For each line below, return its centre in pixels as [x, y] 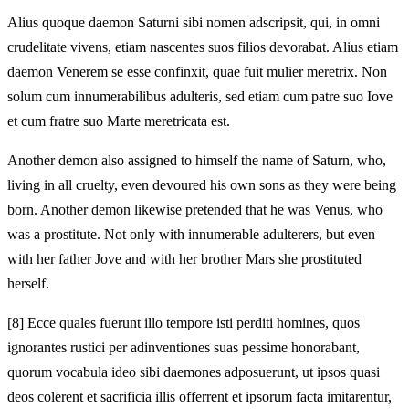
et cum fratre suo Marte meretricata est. [119, 121]
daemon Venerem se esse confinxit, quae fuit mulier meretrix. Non [197, 71]
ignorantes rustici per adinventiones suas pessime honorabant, [184, 347]
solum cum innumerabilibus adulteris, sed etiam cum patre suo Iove [200, 96]
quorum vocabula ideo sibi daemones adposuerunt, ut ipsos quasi [194, 372]
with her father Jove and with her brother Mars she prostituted [184, 258]
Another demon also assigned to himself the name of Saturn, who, [197, 160]
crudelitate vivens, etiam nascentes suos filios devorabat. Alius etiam [203, 47]
